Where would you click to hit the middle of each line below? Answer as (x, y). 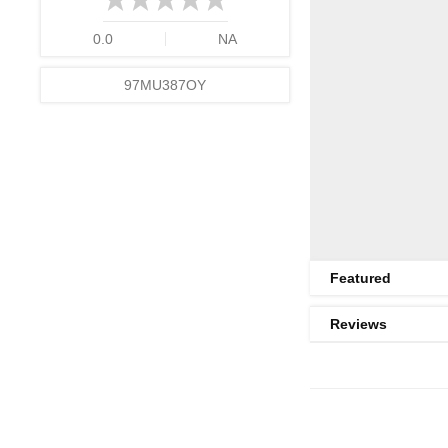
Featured (360, 278)
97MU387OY (165, 85)
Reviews (358, 324)
